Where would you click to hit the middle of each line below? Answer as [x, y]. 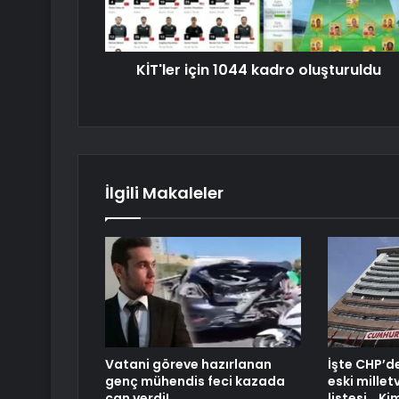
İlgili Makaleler [164, 193]
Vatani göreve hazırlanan [188, 365]
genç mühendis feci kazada [195, 382]
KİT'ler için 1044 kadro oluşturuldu [259, 70]
